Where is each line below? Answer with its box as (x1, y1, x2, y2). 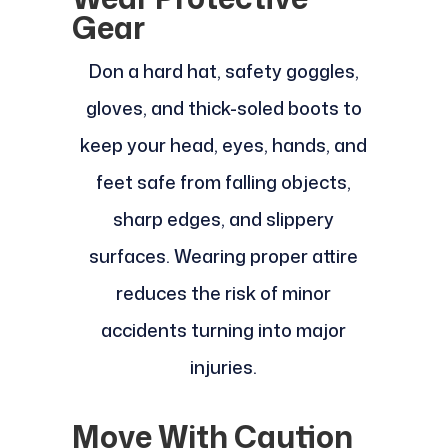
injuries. (190, 354, 258, 381)
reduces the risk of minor (116, 280, 332, 307)
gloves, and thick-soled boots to (85, 95, 362, 122)
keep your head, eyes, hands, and (80, 132, 368, 159)
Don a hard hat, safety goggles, (88, 58, 359, 85)
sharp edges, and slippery (113, 206, 335, 233)
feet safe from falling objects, (96, 169, 352, 196)
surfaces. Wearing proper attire (89, 243, 359, 270)
